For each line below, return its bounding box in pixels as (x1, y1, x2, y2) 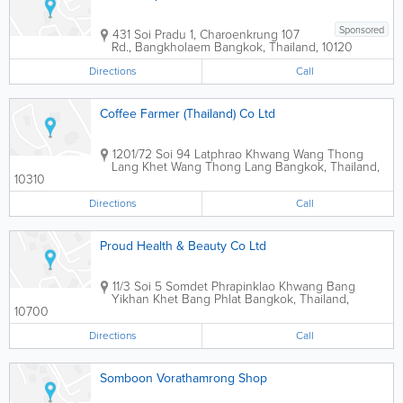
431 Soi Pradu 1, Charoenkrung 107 (112, 25, 300, 44)
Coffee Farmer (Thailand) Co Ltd (100, 104, 275, 123)
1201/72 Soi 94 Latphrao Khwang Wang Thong (112, 145, 363, 164)
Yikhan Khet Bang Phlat (112, 290, 241, 309)
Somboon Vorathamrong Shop (100, 369, 267, 388)
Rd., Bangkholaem (112, 38, 210, 57)
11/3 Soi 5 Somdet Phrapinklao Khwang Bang (112, 277, 355, 296)
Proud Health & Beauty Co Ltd (100, 237, 266, 255)
